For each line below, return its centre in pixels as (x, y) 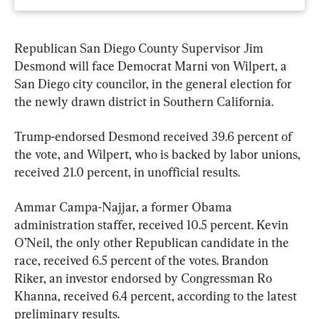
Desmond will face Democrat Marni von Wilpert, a (152, 66)
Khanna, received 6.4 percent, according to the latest (157, 296)
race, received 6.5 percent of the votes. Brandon (143, 260)
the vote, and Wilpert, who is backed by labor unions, (159, 154)
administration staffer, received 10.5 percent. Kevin (153, 225)
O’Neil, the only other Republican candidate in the (153, 242)
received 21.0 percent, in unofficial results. (127, 172)
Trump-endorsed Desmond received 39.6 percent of (155, 136)
